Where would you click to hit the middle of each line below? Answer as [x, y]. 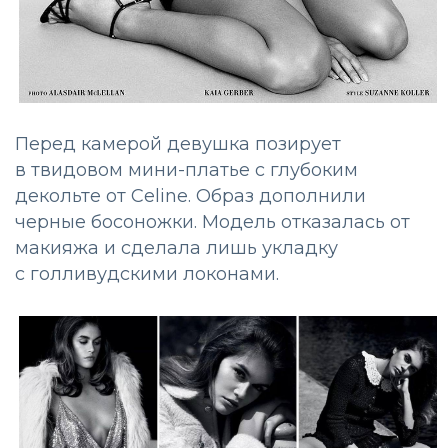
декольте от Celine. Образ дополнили [190, 196]
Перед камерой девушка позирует [178, 144]
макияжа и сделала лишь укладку [176, 248]
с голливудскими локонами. [147, 274]
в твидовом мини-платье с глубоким [186, 170]
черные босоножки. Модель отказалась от [212, 222]
